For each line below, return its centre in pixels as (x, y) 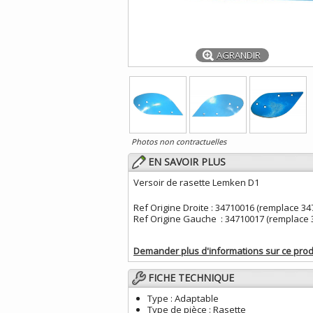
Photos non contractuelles (179, 141)
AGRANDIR (238, 55)
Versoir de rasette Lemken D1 (196, 182)
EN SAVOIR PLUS (187, 162)
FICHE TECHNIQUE (191, 278)
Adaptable (196, 298)
